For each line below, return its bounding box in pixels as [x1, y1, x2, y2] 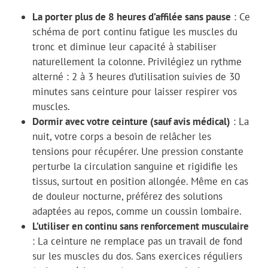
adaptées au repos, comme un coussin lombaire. [32, 204, 242, 218]
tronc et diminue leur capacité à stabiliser [32, 39, 217, 53]
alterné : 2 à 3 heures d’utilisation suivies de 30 [32, 69, 240, 83]
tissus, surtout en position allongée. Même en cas [32, 174, 248, 188]
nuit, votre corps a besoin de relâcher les [32, 129, 211, 143]
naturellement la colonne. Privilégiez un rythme [32, 54, 242, 68]
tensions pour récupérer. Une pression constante [32, 144, 243, 158]
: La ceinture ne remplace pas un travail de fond [32, 234, 242, 248]
